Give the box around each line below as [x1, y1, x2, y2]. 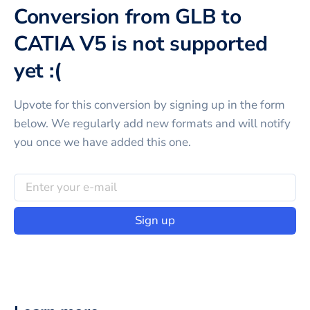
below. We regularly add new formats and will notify [14, 115, 291, 131]
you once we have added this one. [14, 134, 191, 150]
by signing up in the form [151, 96, 285, 113]
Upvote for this [14, 96, 94, 113]
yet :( [14, 56, 62, 85]
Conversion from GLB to [14, 2, 241, 31]
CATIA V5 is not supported [14, 29, 268, 58]
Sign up [135, 212, 175, 229]
